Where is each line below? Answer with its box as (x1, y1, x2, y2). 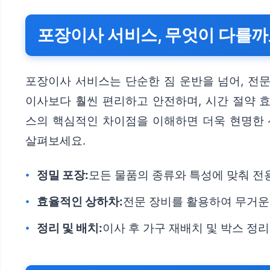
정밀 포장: (37, 168, 89, 183)
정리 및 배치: (37, 221, 102, 236)
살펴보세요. (25, 134, 86, 148)
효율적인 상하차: (37, 195, 123, 209)
